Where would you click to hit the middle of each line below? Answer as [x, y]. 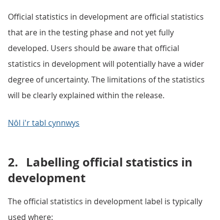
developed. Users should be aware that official [94, 48]
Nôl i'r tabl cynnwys [44, 123]
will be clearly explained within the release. [86, 95]
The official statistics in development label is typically [105, 201]
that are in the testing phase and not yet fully [91, 32]
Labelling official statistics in [109, 162]
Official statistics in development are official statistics [106, 17]
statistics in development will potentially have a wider [106, 64]
